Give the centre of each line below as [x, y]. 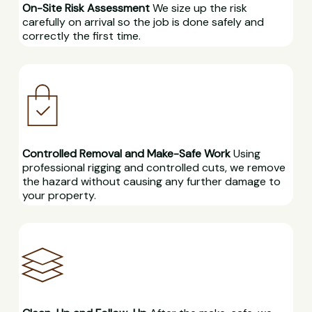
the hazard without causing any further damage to [151, 181]
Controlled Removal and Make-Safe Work [126, 154]
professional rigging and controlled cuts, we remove [154, 167]
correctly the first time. [81, 36]
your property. [59, 195]
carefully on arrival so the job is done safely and [143, 22]
